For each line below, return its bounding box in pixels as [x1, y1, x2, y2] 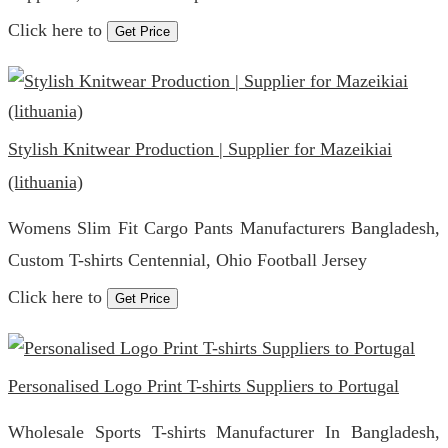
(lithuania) [8, 172, 83, 192]
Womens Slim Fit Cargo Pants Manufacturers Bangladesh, [8, 218, 440, 238]
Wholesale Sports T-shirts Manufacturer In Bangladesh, [8, 422, 440, 442]
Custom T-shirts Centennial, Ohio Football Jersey [8, 250, 367, 270]
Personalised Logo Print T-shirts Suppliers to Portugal [8, 376, 399, 396]
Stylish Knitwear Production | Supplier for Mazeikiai [8, 139, 392, 159]
